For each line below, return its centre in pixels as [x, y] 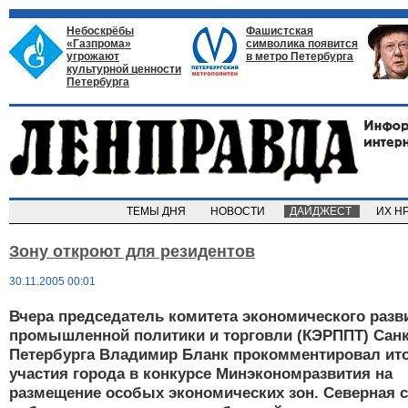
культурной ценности [124, 69]
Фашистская [280, 31]
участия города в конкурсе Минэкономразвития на [201, 374]
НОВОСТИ [239, 211]
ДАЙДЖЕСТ [322, 211]
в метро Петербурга [300, 56]
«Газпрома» [99, 44]
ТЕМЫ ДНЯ [158, 211]
